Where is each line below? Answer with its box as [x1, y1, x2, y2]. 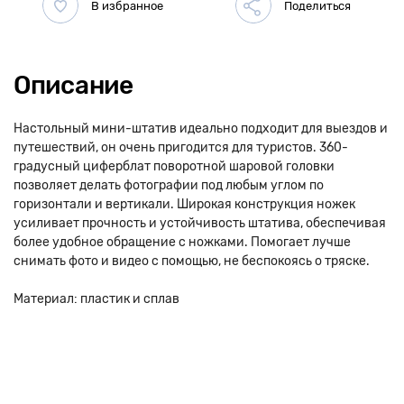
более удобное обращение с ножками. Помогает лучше [14, 234, 351, 250]
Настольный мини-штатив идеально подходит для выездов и [14, 121, 388, 136]
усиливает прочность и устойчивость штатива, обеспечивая [14, 216, 386, 231]
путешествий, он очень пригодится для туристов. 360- [14, 140, 348, 155]
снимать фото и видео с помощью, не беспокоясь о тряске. [14, 253, 370, 269]
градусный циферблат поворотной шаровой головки [14, 159, 335, 174]
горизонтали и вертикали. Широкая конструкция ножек [14, 197, 355, 212]
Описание [14, 70, 133, 100]
